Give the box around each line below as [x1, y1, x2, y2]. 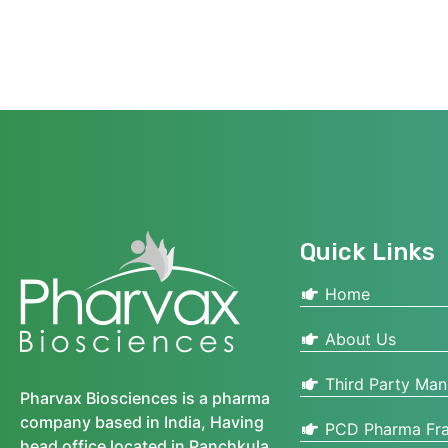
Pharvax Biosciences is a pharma [20, 387, 270, 408]
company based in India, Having [20, 411, 264, 432]
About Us [320, 328, 396, 349]
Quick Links [300, 237, 435, 266]
